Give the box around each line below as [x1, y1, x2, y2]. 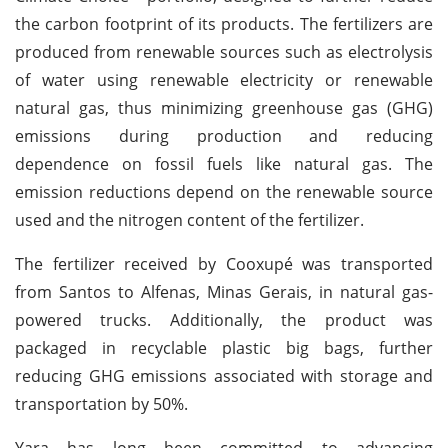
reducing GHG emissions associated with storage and [15, 364, 433, 387]
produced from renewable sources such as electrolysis [15, 40, 433, 63]
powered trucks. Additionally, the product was [15, 308, 433, 331]
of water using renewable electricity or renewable [15, 68, 433, 91]
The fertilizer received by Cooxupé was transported [15, 252, 433, 275]
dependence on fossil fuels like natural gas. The [15, 152, 433, 175]
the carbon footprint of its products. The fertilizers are [15, 12, 433, 35]
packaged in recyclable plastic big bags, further [15, 336, 433, 359]
